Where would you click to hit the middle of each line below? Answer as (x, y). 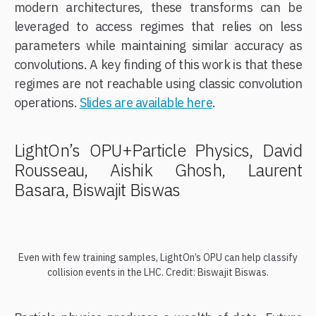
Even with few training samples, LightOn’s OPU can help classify (158, 257)
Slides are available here (146, 102)
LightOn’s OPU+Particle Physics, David (158, 150)
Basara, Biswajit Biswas (97, 189)
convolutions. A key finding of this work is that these (158, 64)
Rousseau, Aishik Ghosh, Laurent (158, 170)
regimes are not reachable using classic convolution (158, 83)
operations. (47, 102)
